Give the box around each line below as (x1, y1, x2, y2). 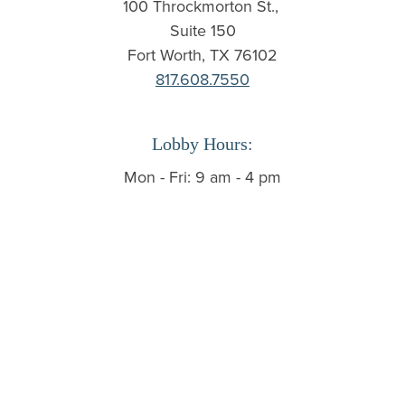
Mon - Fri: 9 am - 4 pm (124, 167, 281, 187)
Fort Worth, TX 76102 (127, 45, 278, 65)
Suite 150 (169, 21, 236, 41)
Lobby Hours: (152, 134, 253, 154)
